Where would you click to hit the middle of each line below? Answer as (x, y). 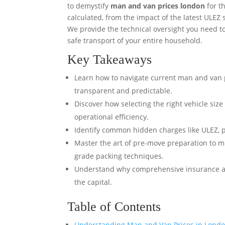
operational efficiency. (112, 117)
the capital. (93, 182)
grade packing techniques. (119, 156)
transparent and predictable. (124, 91)
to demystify (89, 6)
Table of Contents (114, 207)
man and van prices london (158, 6)
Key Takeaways (110, 60)
